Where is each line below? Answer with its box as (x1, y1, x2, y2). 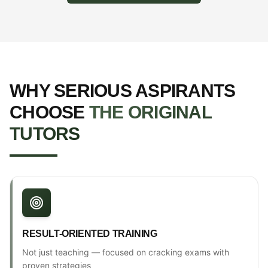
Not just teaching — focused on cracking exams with (22, 246, 229, 257)
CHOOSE (10, 102, 85, 122)
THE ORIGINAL (89, 102, 212, 122)
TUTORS (10, 123, 80, 144)
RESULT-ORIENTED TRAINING (22, 228, 157, 239)
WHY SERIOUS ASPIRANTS (10, 80, 236, 100)
